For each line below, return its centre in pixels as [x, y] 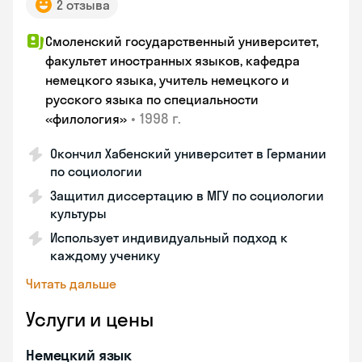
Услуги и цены [90, 319]
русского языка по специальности [152, 99]
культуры [78, 213]
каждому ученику [105, 255]
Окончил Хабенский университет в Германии [188, 154]
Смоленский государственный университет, [182, 41]
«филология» [86, 119]
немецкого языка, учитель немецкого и [167, 80]
